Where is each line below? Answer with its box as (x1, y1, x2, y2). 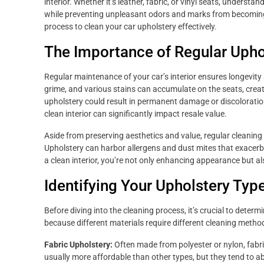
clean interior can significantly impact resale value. (44, 109, 227, 118)
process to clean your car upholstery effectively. (44, 22, 217, 31)
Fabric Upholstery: (44, 240, 113, 249)
